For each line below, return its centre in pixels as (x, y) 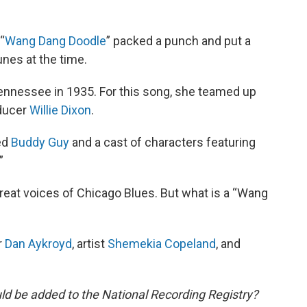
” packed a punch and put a (179, 41)
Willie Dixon (60, 110)
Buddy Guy (40, 143)
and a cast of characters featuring (162, 143)
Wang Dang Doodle (56, 41)
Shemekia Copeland (162, 244)
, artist (90, 244)
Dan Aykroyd (38, 244)
